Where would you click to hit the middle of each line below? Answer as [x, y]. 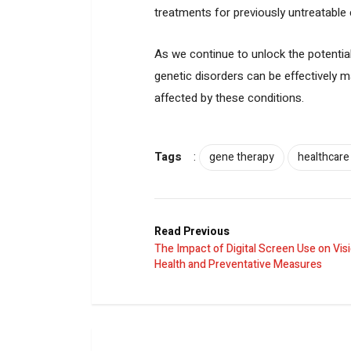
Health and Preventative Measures [238, 264]
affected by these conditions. [229, 98]
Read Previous [192, 231]
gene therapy [242, 157]
